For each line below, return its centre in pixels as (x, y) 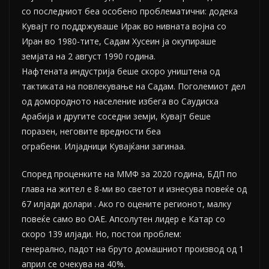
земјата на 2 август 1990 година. (90, 56)
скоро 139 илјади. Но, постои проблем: (101, 234)
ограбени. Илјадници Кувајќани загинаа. (104, 147)
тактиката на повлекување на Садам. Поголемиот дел (134, 86)
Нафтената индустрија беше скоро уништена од (121, 71)
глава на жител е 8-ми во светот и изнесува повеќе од (134, 189)
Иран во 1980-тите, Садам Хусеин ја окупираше (119, 41)
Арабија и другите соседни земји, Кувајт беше (116, 116)
